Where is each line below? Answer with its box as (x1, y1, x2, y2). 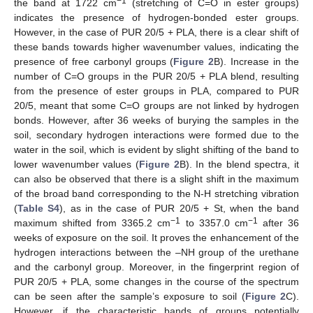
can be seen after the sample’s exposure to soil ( (14, 290, 245, 302)
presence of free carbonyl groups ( (14, 55, 174, 67)
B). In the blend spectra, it (179, 158, 300, 170)
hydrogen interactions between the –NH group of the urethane (14, 246, 299, 258)
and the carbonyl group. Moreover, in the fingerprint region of (14, 261, 299, 272)
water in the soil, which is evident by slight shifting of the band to (14, 143, 299, 155)
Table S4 (17, 202, 60, 214)
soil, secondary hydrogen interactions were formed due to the (14, 129, 299, 140)
